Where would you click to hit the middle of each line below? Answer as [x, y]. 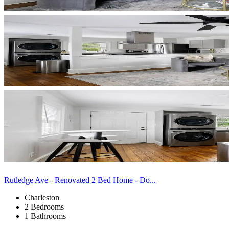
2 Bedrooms [44, 207]
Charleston [42, 197]
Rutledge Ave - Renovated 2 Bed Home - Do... [80, 180]
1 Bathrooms [45, 216]
